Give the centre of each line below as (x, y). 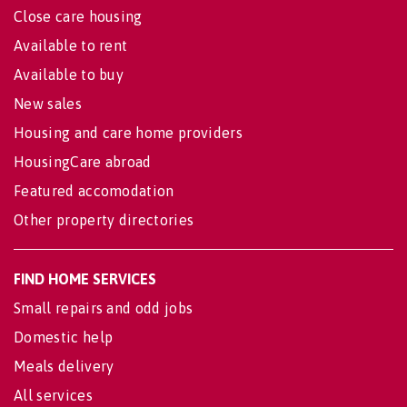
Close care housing (78, 16)
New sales (48, 104)
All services (53, 395)
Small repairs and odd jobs (104, 308)
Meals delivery (64, 366)
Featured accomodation (94, 191)
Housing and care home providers (128, 133)
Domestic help (64, 337)
